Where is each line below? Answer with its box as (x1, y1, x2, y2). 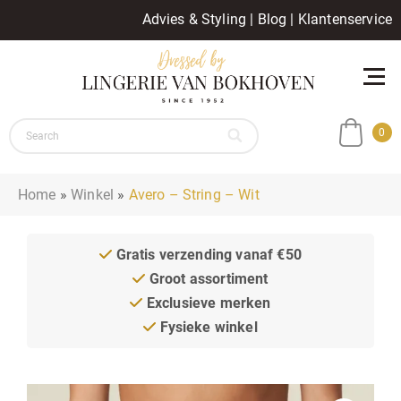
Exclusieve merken (142, 294, 271, 311)
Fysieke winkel (156, 318, 258, 336)
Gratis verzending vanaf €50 (112, 245, 302, 263)
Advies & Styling (141, 11, 247, 28)
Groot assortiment (145, 269, 269, 287)
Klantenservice (297, 11, 392, 28)
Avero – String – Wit (128, 185, 260, 203)
